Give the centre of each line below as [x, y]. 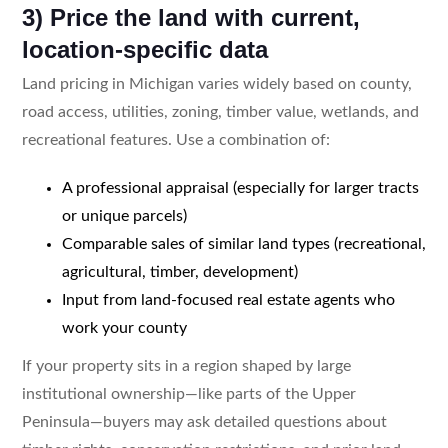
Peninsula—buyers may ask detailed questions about [204, 421]
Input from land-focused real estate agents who [228, 299]
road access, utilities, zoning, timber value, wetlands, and [220, 111]
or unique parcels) [124, 215]
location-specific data [144, 49]
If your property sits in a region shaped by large [186, 365]
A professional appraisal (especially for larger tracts [240, 187]
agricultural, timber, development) [179, 271]
